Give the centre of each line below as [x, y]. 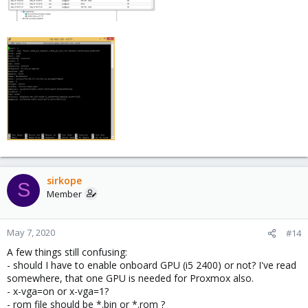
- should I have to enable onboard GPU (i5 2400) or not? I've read [152, 265]
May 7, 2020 [31, 232]
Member [64, 194]
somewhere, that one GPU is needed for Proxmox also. [130, 278]
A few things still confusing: [67, 252]
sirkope [64, 180]
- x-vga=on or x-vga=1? [58, 291]
